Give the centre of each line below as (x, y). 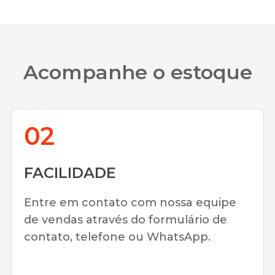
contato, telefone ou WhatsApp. (117, 237)
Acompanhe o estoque (137, 72)
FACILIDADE (70, 173)
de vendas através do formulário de (126, 220)
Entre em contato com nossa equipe (130, 203)
